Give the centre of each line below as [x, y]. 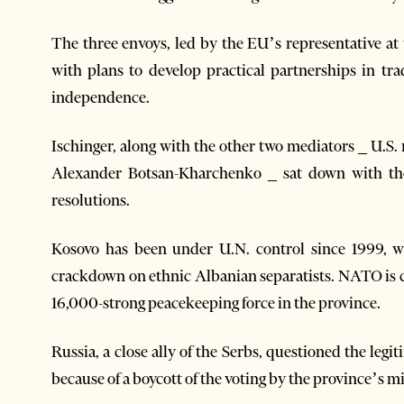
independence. [101, 97]
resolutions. [91, 200]
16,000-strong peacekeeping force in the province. [216, 303]
